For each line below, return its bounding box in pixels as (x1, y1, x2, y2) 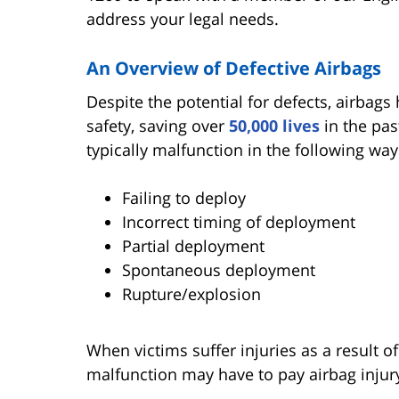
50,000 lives (229, 114, 320, 136)
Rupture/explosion (122, 282, 261, 305)
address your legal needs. (86, 7, 279, 29)
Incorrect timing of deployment (122, 210, 355, 232)
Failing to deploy (122, 186, 246, 208)
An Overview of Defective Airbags (86, 55, 381, 80)
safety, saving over (86, 114, 229, 136)
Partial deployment (122, 234, 265, 256)
